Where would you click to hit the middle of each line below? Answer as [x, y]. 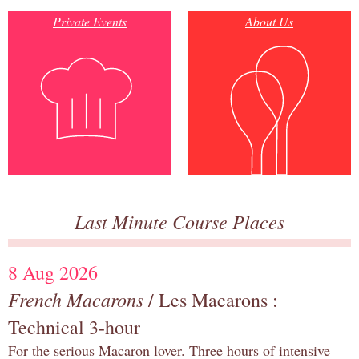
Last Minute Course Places [179, 222]
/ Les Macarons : [211, 300]
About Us [269, 22]
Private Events [90, 22]
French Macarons [76, 299]
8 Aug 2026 [53, 273]
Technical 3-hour [74, 327]
